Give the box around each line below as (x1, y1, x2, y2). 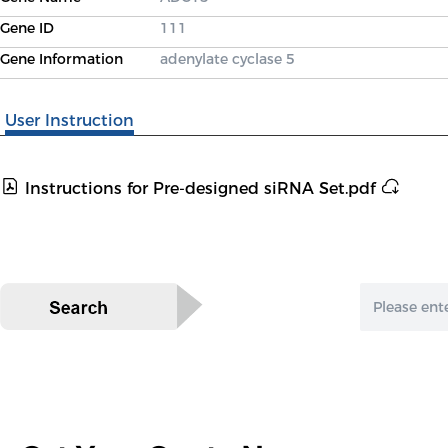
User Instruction (5, 111, 134, 130)
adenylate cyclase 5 (160, 50, 295, 68)
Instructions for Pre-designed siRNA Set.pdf (20, 179, 380, 198)
